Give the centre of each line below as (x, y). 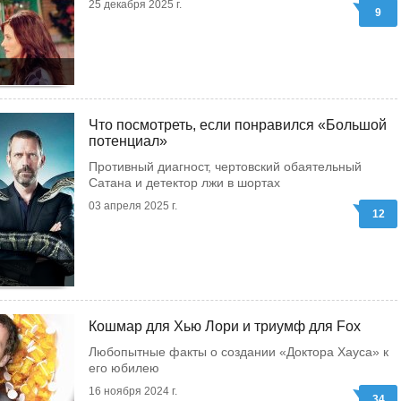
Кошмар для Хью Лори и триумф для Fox (225, 326)
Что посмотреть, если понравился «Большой (238, 125)
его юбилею (124, 368)
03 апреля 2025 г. (133, 206)
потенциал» (128, 141)
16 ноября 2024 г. (133, 391)
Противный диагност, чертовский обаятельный (225, 166)
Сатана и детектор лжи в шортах (184, 183)
